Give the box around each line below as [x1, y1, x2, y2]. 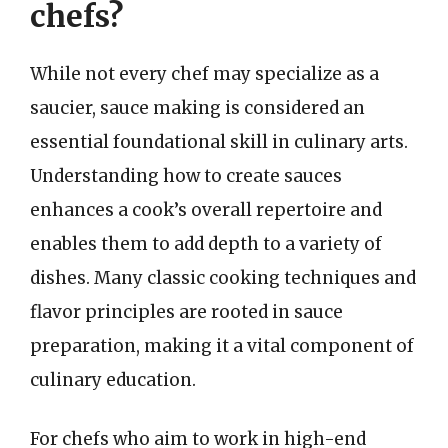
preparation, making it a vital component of [30, 334, 414, 357]
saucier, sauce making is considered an [30, 96, 365, 119]
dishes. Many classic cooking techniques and [30, 266, 416, 289]
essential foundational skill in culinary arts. [30, 130, 408, 153]
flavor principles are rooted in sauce [30, 300, 343, 323]
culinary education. [30, 368, 196, 391]
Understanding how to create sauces [30, 164, 342, 187]
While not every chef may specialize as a [30, 62, 379, 85]
